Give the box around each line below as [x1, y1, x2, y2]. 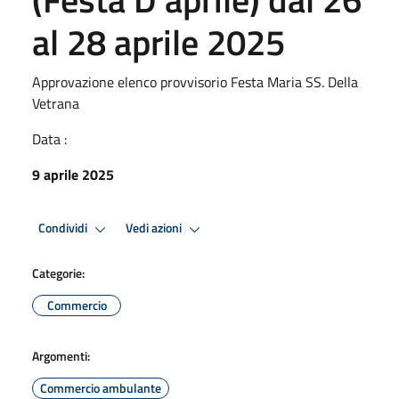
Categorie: [32, 263, 85, 282]
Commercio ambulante [40, 378, 161, 397]
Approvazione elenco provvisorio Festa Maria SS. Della [32, 70, 358, 93]
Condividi [38, 218, 90, 239]
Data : [32, 127, 67, 150]
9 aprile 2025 [32, 163, 114, 185]
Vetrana [32, 92, 79, 114]
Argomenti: [32, 346, 90, 365]
